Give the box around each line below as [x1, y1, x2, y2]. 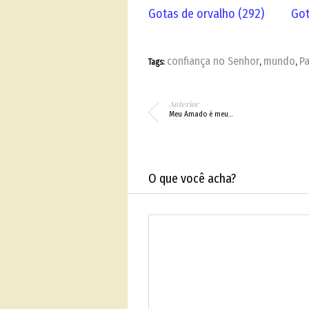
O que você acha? [148, 171, 236, 187]
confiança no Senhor [166, 54, 259, 68]
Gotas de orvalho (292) [148, 6, 264, 22]
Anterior [168, 99, 199, 110]
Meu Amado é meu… [168, 110, 233, 119]
